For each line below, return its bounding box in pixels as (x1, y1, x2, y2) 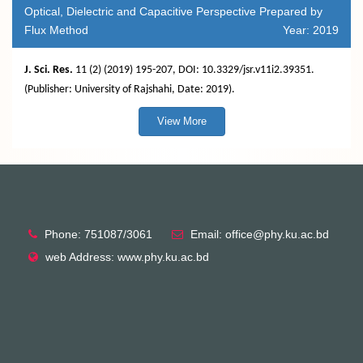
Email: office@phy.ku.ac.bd (190, 228, 329, 241)
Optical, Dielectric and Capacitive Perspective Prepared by (24, 5, 322, 18)
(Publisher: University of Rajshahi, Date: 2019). (24, 83, 235, 96)
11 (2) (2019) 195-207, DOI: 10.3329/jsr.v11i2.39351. (73, 64, 314, 76)
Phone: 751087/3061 (45, 228, 152, 241)
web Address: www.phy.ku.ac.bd (45, 250, 209, 263)
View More (156, 115, 207, 127)
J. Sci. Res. (24, 64, 73, 76)
